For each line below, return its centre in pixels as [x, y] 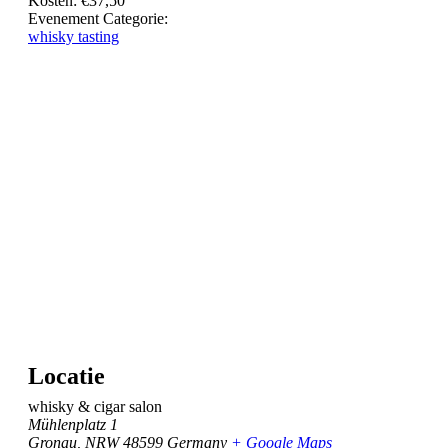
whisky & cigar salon [95, 406]
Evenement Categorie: [98, 19]
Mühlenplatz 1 [73, 424]
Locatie [66, 375]
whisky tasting [73, 37]
